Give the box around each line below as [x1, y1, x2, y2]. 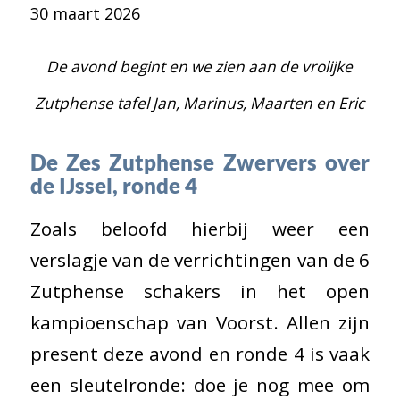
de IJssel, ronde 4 [29, 172, 197, 199]
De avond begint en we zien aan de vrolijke [46, 55, 354, 77]
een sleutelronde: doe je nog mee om [29, 371, 371, 397]
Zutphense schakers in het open [29, 278, 371, 304]
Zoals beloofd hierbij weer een [29, 215, 371, 241]
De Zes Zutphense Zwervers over [29, 149, 371, 176]
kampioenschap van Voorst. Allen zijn [29, 309, 371, 335]
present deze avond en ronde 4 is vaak [29, 340, 371, 366]
